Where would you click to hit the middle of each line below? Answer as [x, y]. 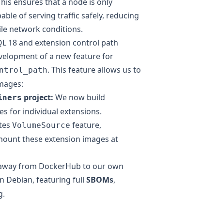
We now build [79, 97]
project [36, 97]
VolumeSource [41, 125]
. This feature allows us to [94, 70]
